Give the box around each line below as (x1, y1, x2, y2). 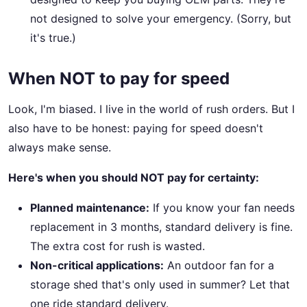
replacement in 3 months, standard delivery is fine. (30, 219, 293, 234)
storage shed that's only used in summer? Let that (30, 277, 290, 291)
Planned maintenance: (30, 200, 149, 214)
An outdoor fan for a (164, 258, 274, 272)
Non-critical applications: (30, 258, 164, 272)
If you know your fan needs (149, 200, 295, 214)
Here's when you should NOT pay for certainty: (8, 170, 259, 184)
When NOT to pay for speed (8, 68, 230, 88)
